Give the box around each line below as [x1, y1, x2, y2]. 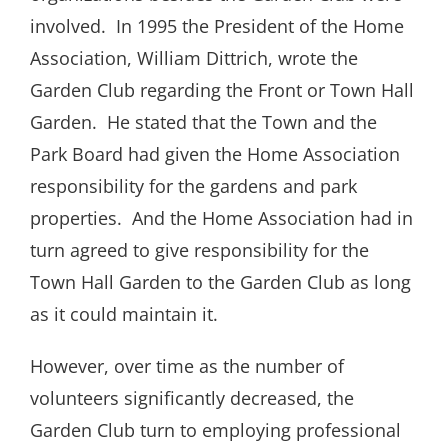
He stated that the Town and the [107, 110, 377, 135]
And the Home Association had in [132, 206, 413, 231]
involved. [30, 14, 106, 39]
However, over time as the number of [30, 354, 344, 379]
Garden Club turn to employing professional [30, 418, 401, 443]
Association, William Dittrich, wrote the [30, 46, 358, 71]
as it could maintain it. [30, 302, 223, 327]
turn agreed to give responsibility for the [30, 238, 369, 263]
